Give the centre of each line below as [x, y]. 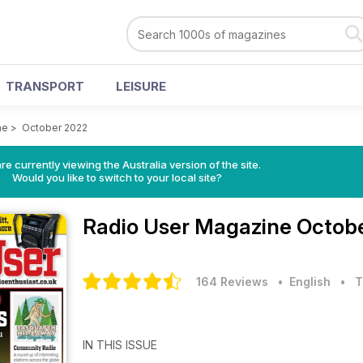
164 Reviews [232, 282]
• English [301, 282]
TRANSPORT [45, 86]
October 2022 [55, 128]
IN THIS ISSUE [122, 345]
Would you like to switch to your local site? [117, 177]
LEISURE [141, 86]
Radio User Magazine [190, 226]
